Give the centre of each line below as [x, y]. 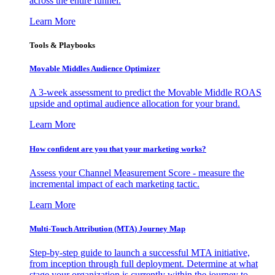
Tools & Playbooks [62, 45]
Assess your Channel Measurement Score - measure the [137, 172]
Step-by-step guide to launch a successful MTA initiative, [140, 253]
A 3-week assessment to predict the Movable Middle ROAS [145, 93]
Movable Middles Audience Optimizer [95, 69]
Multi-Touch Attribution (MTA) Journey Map [107, 228]
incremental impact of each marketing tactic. [114, 184]
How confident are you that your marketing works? [118, 149]
